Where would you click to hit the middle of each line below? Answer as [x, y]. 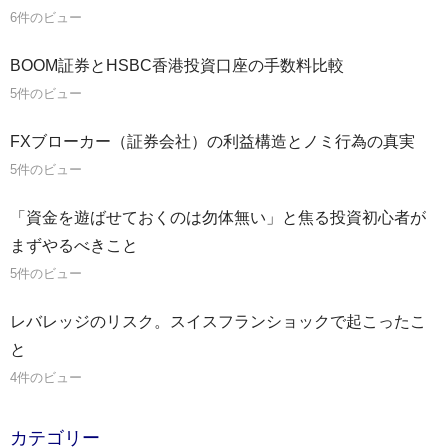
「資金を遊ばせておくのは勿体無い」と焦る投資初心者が [218, 218]
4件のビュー [46, 378]
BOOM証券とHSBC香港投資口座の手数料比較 [177, 66]
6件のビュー [46, 18]
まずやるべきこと [74, 246]
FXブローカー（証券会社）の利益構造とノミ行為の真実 [212, 142]
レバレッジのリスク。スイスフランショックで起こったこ [218, 322]
